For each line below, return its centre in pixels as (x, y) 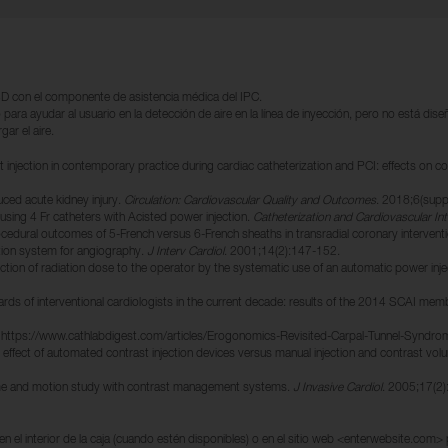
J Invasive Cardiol (337, 388)
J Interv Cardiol (185, 252)
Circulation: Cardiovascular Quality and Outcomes (250, 201)
